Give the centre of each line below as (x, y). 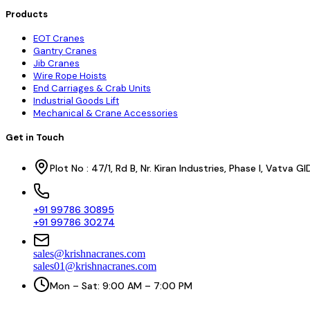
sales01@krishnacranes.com (95, 266)
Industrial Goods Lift (76, 101)
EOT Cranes (59, 39)
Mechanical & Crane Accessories (106, 113)
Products (27, 15)
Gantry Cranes (65, 51)
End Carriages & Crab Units (92, 89)
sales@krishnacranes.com (89, 253)
